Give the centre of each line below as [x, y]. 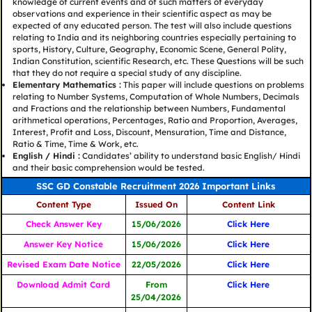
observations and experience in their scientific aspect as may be [142, 14]
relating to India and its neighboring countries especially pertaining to [154, 38]
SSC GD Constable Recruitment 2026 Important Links [156, 186]
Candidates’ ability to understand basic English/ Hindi [190, 156]
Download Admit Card [64, 285]
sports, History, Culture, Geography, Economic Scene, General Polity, [149, 49]
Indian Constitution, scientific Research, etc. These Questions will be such [158, 61]
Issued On [156, 205]
